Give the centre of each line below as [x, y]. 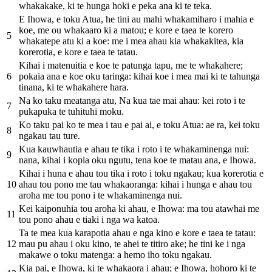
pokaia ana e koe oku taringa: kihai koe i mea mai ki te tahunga [139, 76]
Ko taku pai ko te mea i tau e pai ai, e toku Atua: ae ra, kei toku [139, 124]
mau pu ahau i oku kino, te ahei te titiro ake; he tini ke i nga [132, 243]
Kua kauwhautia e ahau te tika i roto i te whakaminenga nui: [134, 149]
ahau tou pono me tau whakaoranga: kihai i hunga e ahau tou [135, 184]
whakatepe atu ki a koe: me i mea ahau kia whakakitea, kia [131, 41]
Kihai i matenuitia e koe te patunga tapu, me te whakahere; [131, 65]
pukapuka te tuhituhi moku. [71, 111]
